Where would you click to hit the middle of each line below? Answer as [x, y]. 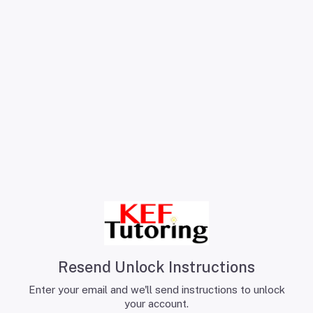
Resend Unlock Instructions [156, 267]
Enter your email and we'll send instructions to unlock [156, 290]
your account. [156, 304]
